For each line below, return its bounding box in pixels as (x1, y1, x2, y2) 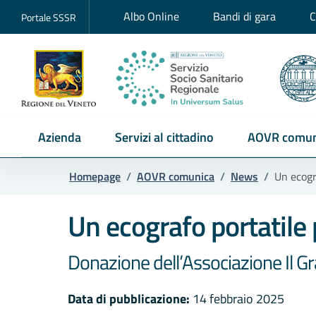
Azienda (38, 128, 81, 147)
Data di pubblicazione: (68, 289, 190, 308)
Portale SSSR (21, 9, 76, 25)
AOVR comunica (137, 168, 214, 185)
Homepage (69, 168, 121, 185)
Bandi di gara (213, 8, 276, 25)
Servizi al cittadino (115, 128, 214, 147)
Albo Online (123, 8, 179, 25)
